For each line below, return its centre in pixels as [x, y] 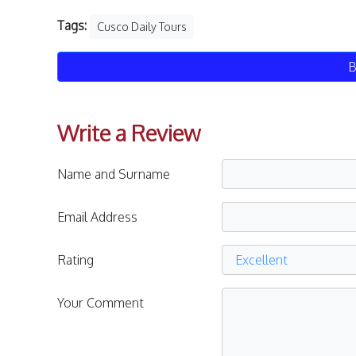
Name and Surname [114, 174]
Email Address [97, 217]
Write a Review [129, 133]
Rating [75, 260]
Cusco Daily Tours [142, 27]
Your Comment [101, 303]
